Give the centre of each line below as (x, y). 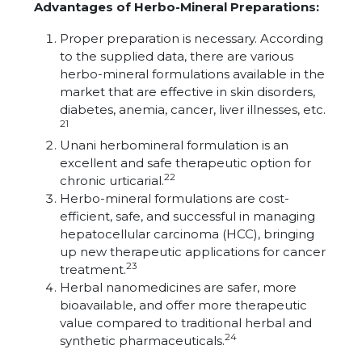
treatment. (93, 269)
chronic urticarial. (112, 181)
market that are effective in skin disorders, (187, 92)
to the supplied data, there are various (177, 56)
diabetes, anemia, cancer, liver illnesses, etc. (193, 109)
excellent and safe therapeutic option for (185, 163)
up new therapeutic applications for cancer (193, 252)
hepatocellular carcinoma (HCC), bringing (187, 234)
